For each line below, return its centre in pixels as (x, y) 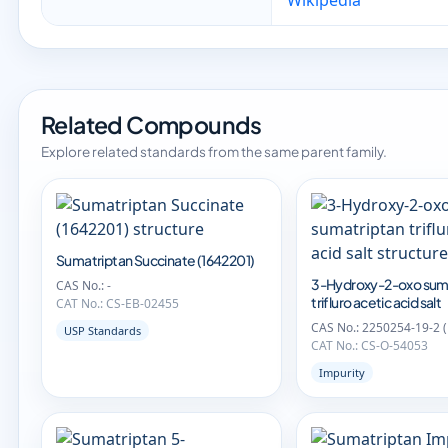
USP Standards (102, 330)
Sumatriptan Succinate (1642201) (155, 260)
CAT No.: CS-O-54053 (370, 345)
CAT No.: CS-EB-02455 (117, 303)
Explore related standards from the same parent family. (214, 151)
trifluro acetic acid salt (376, 302)
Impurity (342, 372)
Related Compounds (151, 124)
